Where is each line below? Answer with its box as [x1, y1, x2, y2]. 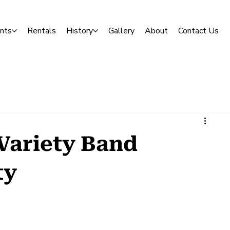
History [66, 25, 93, 36]
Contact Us [178, 25, 219, 36]
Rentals [27, 25, 56, 36]
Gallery [108, 25, 135, 36]
